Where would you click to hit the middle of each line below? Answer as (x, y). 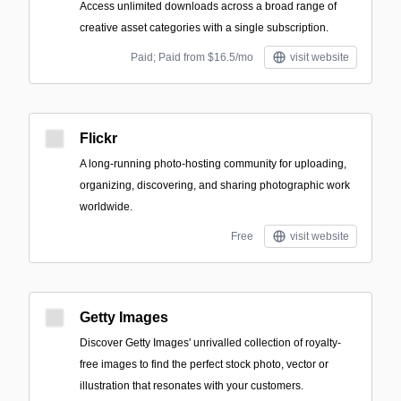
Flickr (98, 138)
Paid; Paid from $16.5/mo (192, 57)
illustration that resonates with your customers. (192, 386)
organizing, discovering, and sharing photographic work (215, 185)
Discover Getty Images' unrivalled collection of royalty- (210, 343)
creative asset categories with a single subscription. (204, 28)
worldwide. (106, 207)
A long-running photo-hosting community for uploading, (213, 164)
